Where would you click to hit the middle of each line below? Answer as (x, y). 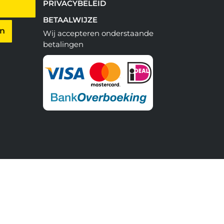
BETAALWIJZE (70, 20)
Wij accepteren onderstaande (98, 33)
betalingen (63, 44)
